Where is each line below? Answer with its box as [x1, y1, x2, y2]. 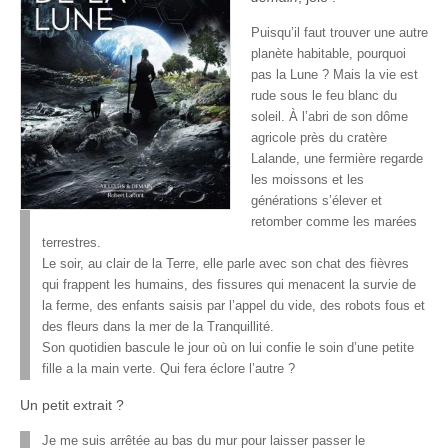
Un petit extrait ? [20, 397, 124, 413]
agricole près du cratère [251, 131, 387, 145]
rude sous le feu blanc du [251, 89, 397, 103]
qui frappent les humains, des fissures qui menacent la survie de [42, 278, 416, 292]
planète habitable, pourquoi [251, 47, 406, 61]
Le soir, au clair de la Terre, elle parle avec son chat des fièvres [42, 257, 409, 271]
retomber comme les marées [251, 215, 417, 229]
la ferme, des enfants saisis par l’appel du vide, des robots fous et [42, 299, 425, 313]
